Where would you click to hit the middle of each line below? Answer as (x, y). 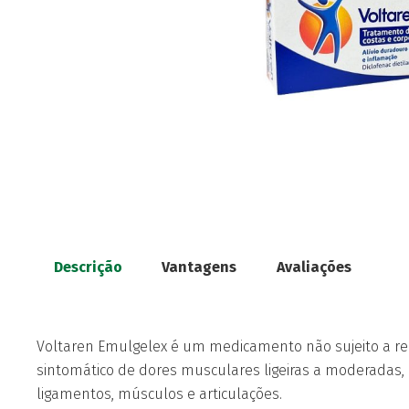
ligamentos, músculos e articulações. (159, 393)
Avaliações (314, 267)
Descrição (89, 267)
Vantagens (199, 267)
